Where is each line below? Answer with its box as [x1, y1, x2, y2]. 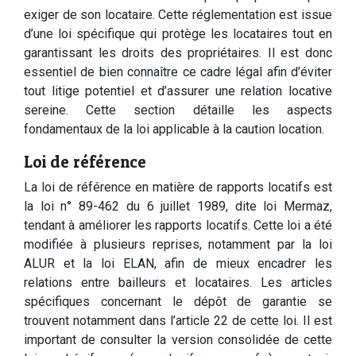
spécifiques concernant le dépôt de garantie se [24, 294, 332, 309]
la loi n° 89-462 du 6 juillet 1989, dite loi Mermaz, [24, 199, 332, 214]
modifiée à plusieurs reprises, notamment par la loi [24, 237, 332, 252]
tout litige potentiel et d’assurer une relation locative [24, 83, 332, 99]
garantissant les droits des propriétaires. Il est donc [24, 45, 332, 60]
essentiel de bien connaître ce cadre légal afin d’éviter [24, 64, 332, 79]
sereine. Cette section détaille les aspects [24, 103, 332, 118]
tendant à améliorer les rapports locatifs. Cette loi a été [24, 218, 332, 233]
